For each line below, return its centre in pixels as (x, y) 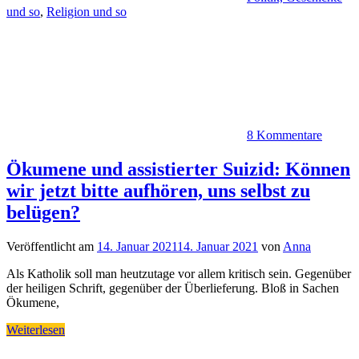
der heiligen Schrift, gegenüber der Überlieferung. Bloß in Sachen (173, 288)
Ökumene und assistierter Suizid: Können (178, 169)
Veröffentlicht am (52, 247)
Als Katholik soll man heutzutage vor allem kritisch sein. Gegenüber (179, 274)
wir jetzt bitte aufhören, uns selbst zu (158, 191)
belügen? (43, 213)
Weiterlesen (36, 330)
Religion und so (87, 12)
